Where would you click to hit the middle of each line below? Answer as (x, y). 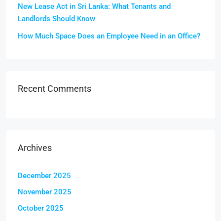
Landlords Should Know (56, 19)
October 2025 (41, 208)
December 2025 (44, 176)
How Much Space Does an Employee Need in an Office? (109, 36)
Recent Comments (55, 89)
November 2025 (45, 192)
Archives (35, 148)
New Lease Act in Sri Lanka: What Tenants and (94, 6)
